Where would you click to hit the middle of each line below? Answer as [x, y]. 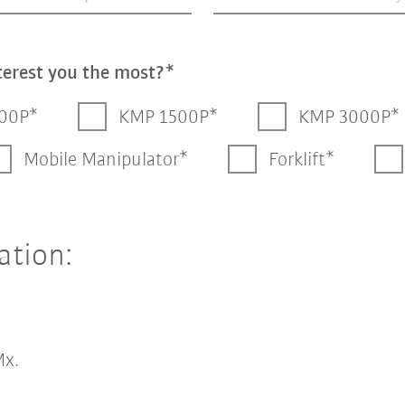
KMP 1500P [163, 118]
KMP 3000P [344, 118]
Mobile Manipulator [101, 160]
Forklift [297, 160]
